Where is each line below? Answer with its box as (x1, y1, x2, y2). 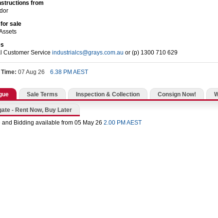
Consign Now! (158, 91, 196, 98)
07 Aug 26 (17, 68, 46, 75)
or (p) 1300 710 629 (124, 49, 178, 56)
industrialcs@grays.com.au (52, 49, 124, 56)
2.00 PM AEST (104, 119, 142, 126)
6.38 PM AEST (50, 68, 88, 75)
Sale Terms (27, 91, 58, 98)
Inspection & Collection (76, 91, 140, 98)
